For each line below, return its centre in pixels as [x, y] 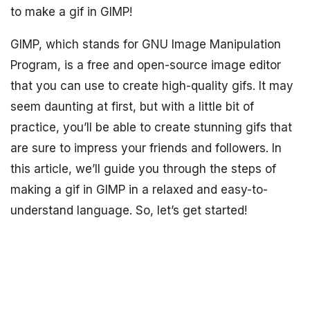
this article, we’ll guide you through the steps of [143, 169]
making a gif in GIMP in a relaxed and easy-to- [139, 190]
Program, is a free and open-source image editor [146, 65]
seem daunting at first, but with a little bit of [132, 107]
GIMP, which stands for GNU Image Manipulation [146, 44]
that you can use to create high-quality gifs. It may [152, 86]
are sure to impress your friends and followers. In [146, 148]
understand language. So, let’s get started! [129, 210]
